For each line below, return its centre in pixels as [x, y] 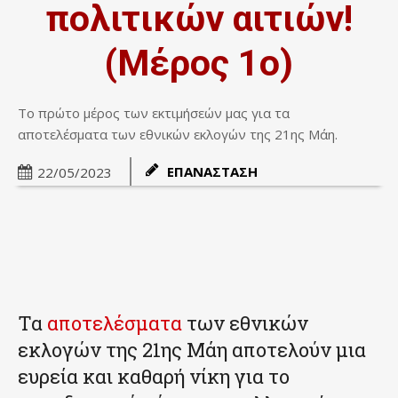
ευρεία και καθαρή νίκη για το [154, 376]
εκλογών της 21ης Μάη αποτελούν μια [192, 349]
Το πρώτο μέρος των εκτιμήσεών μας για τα [154, 112]
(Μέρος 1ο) [199, 63]
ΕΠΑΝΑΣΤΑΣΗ [213, 171]
